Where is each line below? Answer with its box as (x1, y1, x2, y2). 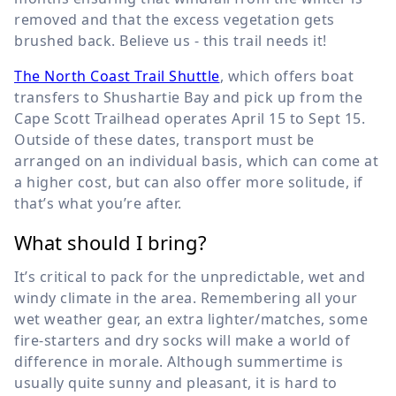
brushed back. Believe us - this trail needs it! (14, 31, 327, 51)
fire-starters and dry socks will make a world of (14, 331, 350, 351)
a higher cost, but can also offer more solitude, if (14, 172, 363, 193)
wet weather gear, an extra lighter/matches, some (14, 309, 368, 330)
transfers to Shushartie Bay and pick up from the (14, 88, 362, 108)
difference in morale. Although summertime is (14, 352, 343, 372)
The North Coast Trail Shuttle (14, 66, 220, 87)
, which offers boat (219, 66, 354, 87)
